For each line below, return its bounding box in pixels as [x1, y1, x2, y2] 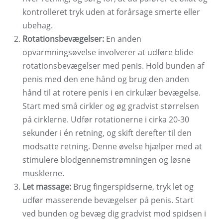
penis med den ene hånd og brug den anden [22, 74, 189, 85]
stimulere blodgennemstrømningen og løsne [22, 154, 191, 166]
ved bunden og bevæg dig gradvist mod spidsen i [22, 208, 206, 220]
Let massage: [22, 181, 71, 193]
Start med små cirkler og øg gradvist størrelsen [22, 101, 199, 112]
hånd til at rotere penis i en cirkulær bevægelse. [22, 87, 201, 99]
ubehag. [22, 20, 53, 31]
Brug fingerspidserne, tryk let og [71, 181, 194, 193]
